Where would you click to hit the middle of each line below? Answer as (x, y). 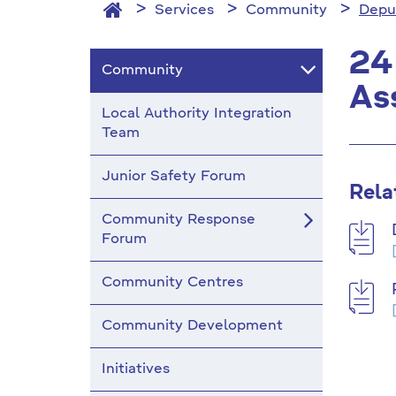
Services (184, 11)
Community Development (192, 326)
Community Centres (172, 283)
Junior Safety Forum (174, 177)
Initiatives (136, 369)
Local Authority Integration (197, 114)
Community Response (179, 220)
